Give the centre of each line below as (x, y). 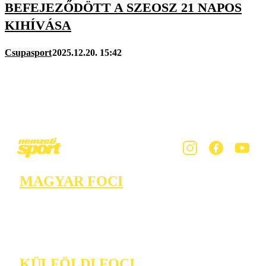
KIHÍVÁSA (38, 26)
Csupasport (28, 52)
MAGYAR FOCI (71, 181)
